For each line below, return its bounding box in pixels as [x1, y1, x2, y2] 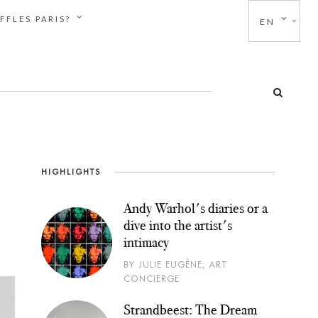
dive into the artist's [123, 216, 232, 234]
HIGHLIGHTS [40, 167, 101, 177]
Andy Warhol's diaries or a [123, 199, 268, 216]
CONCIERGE [123, 273, 180, 284]
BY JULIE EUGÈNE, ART [123, 259, 228, 270]
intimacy [123, 234, 169, 251]
